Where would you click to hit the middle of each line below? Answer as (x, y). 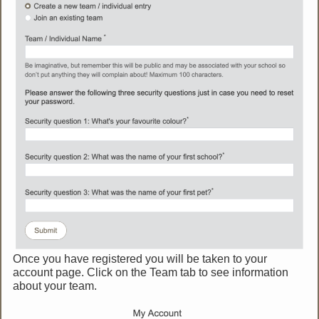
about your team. (55, 286)
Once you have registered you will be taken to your (140, 258)
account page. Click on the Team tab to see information (151, 272)
